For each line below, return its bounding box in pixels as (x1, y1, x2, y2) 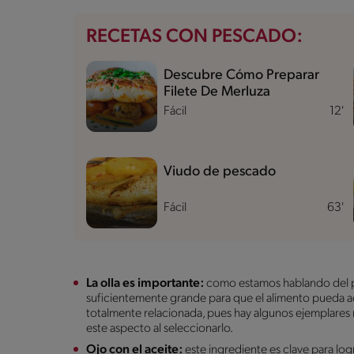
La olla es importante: (86, 277, 206, 290)
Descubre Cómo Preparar (164, 67, 319, 83)
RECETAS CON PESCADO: (86, 27, 303, 47)
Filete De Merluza (164, 84, 270, 100)
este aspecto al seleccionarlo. (86, 322, 235, 335)
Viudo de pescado (164, 164, 276, 179)
